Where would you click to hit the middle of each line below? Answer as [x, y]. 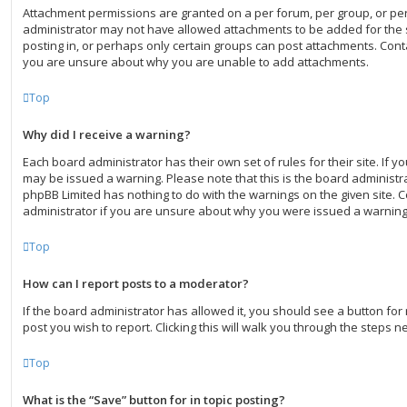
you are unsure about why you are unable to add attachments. [196, 62]
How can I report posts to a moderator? [136, 283]
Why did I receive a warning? [107, 134]
